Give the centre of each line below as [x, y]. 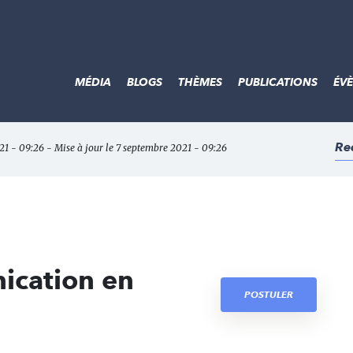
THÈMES [200, 82]
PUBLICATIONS [278, 82]
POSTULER [269, 294]
